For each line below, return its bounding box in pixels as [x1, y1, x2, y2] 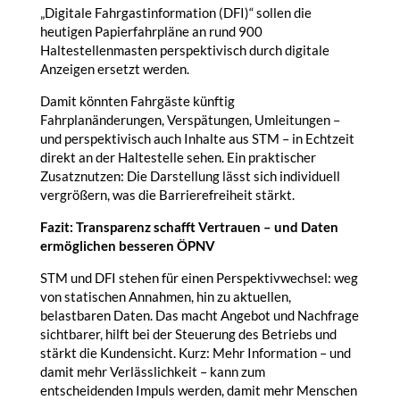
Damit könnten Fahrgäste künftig [39, 93, 235, 109]
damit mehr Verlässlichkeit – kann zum [39, 363, 265, 379]
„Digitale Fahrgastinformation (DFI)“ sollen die [39, 4, 312, 21]
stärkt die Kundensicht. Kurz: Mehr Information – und [39, 345, 351, 361]
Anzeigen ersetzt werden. [39, 61, 189, 77]
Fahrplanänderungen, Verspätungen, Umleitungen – [39, 112, 340, 128]
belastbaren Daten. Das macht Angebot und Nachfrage [39, 307, 359, 323]
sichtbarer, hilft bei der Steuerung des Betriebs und [39, 326, 337, 342]
